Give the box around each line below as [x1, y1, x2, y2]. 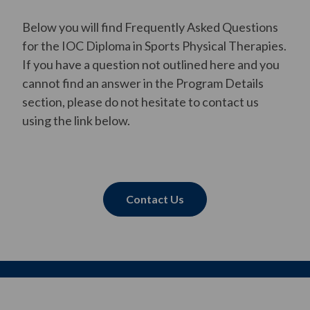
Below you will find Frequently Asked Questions [22, 19, 278, 35]
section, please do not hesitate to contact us [22, 94, 259, 109]
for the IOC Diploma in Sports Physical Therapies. [22, 38, 286, 53]
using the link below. [22, 113, 130, 128]
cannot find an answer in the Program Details [22, 75, 264, 91]
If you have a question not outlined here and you [22, 57, 280, 72]
